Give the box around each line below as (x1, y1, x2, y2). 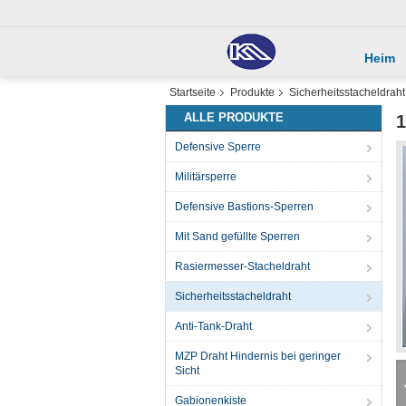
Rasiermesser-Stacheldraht (175, 260, 310, 273)
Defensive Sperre (175, 140, 261, 153)
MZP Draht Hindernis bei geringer (175, 350, 341, 362)
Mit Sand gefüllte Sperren (175, 230, 300, 243)
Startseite (169, 86, 216, 99)
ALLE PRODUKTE (184, 111, 284, 124)
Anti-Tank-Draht (175, 320, 252, 333)
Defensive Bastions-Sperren (175, 200, 314, 213)
